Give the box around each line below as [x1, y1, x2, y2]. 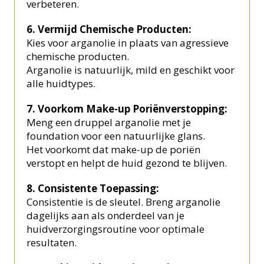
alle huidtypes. [27, 77, 96, 91]
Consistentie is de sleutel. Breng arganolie [27, 195, 221, 209]
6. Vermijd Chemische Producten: [27, 22, 192, 37]
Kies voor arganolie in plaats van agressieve [27, 36, 229, 50]
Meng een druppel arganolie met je [27, 115, 192, 130]
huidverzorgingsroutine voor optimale [27, 222, 205, 236]
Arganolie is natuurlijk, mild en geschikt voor [27, 63, 235, 77]
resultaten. [27, 236, 77, 250]
